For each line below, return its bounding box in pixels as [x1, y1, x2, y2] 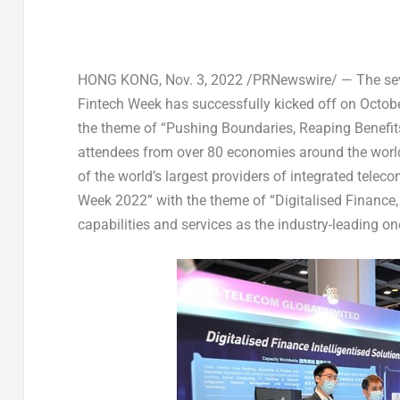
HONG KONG [77, 71, 159, 88]
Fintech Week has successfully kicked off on [77, 95, 360, 112]
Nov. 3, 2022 [164, 71, 243, 88]
